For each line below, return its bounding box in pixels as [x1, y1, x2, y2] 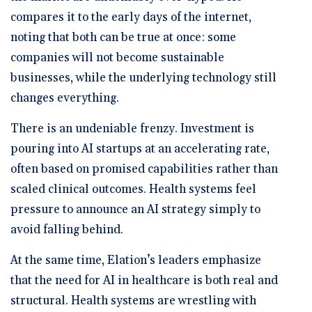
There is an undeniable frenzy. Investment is [10, 120, 254, 136]
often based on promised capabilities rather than [10, 161, 278, 177]
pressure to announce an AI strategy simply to [10, 201, 260, 217]
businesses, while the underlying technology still [10, 70, 276, 86]
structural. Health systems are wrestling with [10, 292, 256, 309]
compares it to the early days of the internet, [10, 9, 251, 25]
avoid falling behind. [10, 221, 123, 237]
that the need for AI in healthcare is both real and [10, 272, 278, 288]
